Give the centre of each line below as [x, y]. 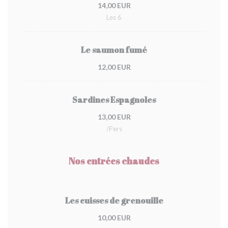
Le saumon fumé [114, 50]
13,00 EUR [114, 117]
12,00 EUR [114, 67]
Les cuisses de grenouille [114, 201]
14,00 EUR [114, 5]
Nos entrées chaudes [114, 161]
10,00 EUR [114, 218]
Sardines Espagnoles [114, 100]
